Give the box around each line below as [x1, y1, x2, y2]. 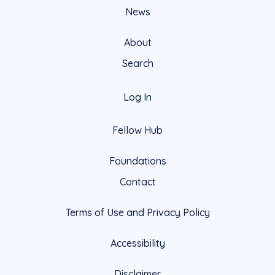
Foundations [109, 154, 166, 167]
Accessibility [110, 236, 165, 249]
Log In [123, 90, 152, 103]
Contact [119, 175, 156, 188]
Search [122, 56, 153, 69]
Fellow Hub [112, 123, 163, 136]
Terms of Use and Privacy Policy [65, 206, 210, 219]
